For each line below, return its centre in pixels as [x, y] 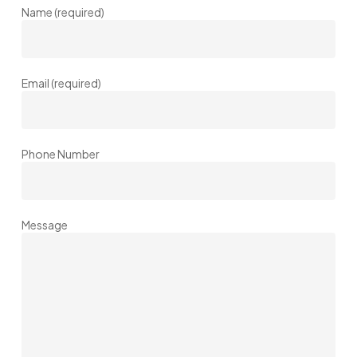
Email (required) [61, 82]
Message [44, 224]
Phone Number [60, 153]
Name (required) [63, 12]
